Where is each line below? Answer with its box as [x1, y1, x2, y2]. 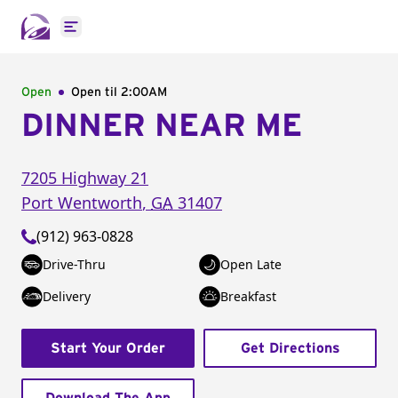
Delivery [43, 288, 91, 305]
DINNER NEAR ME [21, 110, 302, 142]
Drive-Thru [43, 256, 106, 273]
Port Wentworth [21, 192, 142, 213]
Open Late [220, 256, 282, 273]
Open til [71, 86, 121, 99]
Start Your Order [51, 341, 165, 355]
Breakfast [220, 288, 276, 305]
